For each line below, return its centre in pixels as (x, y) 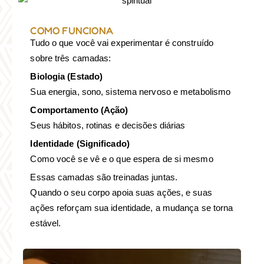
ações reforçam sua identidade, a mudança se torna (132, 207)
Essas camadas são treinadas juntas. (104, 177)
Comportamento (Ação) (79, 110)
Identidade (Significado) (80, 143)
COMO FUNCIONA (72, 30)
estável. (46, 223)
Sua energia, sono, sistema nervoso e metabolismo (131, 91)
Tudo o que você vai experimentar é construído (122, 42)
